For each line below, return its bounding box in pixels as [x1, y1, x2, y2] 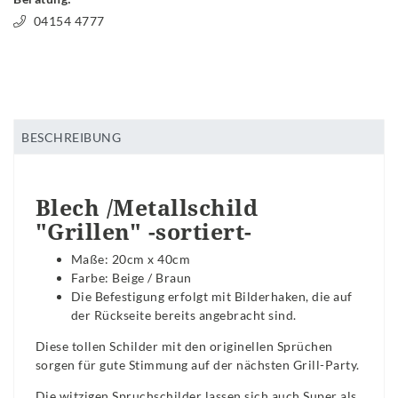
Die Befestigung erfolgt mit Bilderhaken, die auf [70, 289, 353, 305]
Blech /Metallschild [35, 192, 259, 223]
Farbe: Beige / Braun [70, 270, 192, 286]
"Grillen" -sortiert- [35, 216, 252, 247]
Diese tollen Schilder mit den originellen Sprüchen [35, 338, 333, 354]
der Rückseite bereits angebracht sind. [70, 307, 297, 323]
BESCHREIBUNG [21, 129, 122, 145]
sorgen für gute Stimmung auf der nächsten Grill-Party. [35, 357, 360, 373]
